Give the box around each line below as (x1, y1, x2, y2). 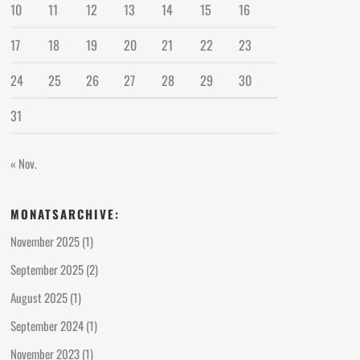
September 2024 (10, 316, 84, 334)
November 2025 (10, 231, 80, 250)
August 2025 (10, 288, 68, 306)
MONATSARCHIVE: (10, 204, 121, 223)
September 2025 (10, 260, 84, 278)
